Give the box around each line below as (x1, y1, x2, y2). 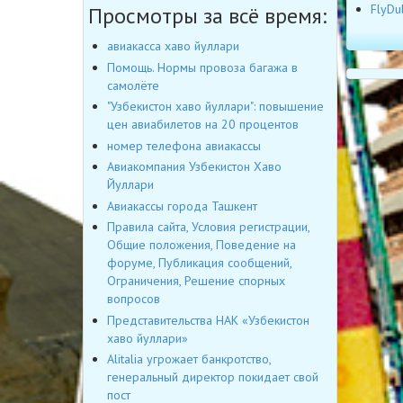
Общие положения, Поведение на (107, 237, 296, 254)
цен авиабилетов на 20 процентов (107, 116, 299, 133)
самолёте (107, 76, 159, 94)
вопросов (107, 291, 160, 308)
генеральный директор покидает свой (107, 369, 318, 386)
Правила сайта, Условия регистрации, (107, 219, 309, 236)
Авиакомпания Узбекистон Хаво (107, 158, 282, 175)
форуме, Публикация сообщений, (107, 255, 291, 272)
